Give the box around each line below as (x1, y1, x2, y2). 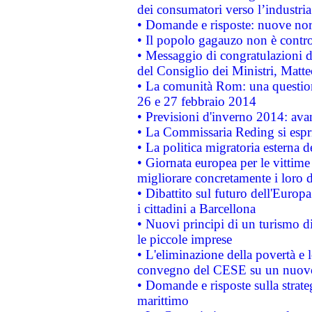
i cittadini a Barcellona (136, 201, 256, 216)
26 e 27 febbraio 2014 (136, 94, 256, 109)
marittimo (136, 293, 189, 308)
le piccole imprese (136, 232, 232, 247)
